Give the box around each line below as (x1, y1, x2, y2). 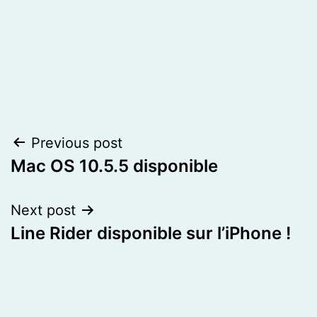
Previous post (31, 134, 122, 151)
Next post (11, 201, 76, 219)
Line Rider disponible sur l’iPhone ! (11, 222, 291, 243)
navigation (10, 163, 134, 195)
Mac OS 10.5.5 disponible (11, 155, 218, 176)
